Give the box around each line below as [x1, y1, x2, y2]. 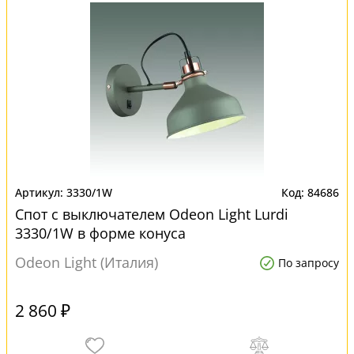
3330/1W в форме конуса [15, 224, 186, 243]
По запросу [278, 255, 339, 270]
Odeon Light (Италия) [15, 253, 158, 272]
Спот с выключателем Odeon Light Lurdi [15, 205, 288, 224]
